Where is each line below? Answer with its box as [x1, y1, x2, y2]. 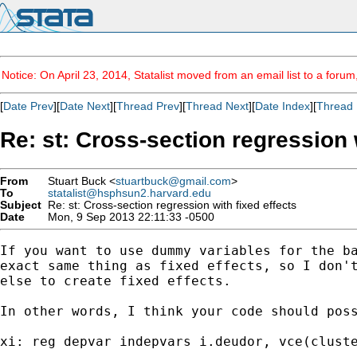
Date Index [255, 100, 310, 112]
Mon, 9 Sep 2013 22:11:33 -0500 [41, 210, 214, 223]
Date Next [60, 100, 110, 112]
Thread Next [186, 100, 249, 112]
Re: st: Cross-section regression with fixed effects [41, 198, 296, 211]
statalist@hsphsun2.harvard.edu [48, 186, 211, 199]
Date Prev [3, 100, 53, 112]
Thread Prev [116, 100, 179, 112]
